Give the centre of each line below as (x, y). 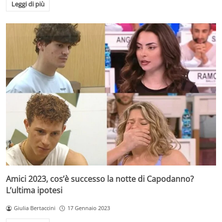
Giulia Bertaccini (34, 208)
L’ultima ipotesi (34, 191)
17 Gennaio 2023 (88, 208)
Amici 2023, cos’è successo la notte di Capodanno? (100, 179)
